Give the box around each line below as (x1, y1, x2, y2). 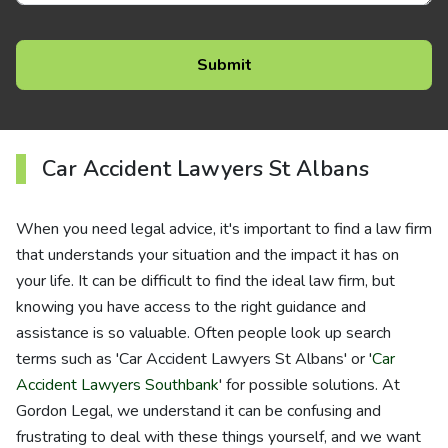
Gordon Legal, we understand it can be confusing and (16, 400, 381, 422)
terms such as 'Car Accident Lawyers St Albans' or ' (16, 348, 372, 370)
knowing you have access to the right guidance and (16, 296, 366, 318)
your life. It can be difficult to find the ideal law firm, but (16, 270, 395, 292)
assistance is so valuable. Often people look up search (16, 322, 391, 344)
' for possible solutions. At (219, 374, 400, 396)
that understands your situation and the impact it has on (16, 244, 399, 266)
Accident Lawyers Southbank (16, 374, 219, 396)
